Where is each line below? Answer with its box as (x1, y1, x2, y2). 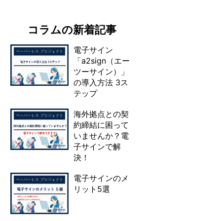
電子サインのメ (74, 173, 129, 184)
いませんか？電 (74, 131, 129, 141)
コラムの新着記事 (28, 23, 116, 37)
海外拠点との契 (74, 109, 129, 119)
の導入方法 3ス (74, 77, 128, 88)
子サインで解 (74, 142, 121, 152)
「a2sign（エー (74, 56, 130, 66)
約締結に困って (74, 120, 129, 130)
